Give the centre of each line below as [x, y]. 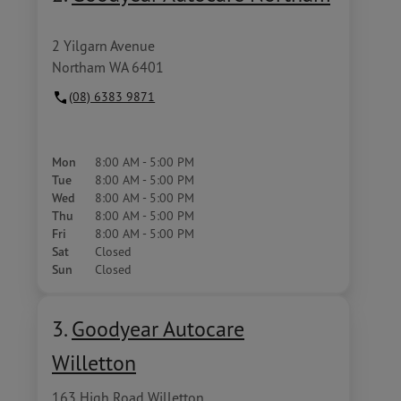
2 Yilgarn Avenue [103, 46]
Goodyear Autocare [158, 328]
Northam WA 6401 [108, 67]
